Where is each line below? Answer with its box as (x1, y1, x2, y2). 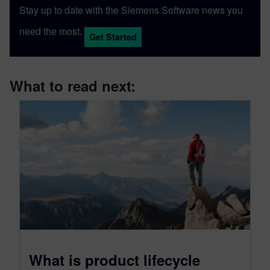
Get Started (89, 30, 137, 43)
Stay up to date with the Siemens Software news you (19, 2, 243, 17)
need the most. (19, 24, 82, 38)
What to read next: (10, 75, 136, 96)
